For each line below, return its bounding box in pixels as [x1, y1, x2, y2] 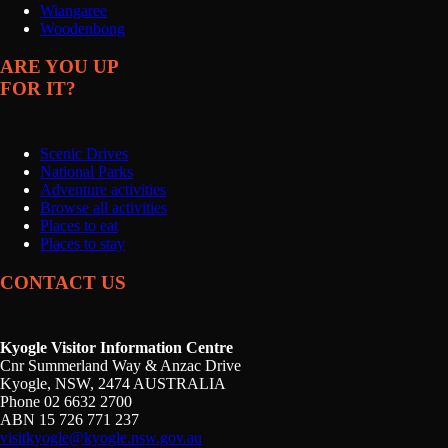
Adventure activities [40, 181, 166, 199]
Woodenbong [40, 19, 125, 37]
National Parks [40, 163, 133, 181]
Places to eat [40, 217, 118, 235]
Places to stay [40, 235, 125, 253]
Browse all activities [40, 199, 167, 217]
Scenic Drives [40, 145, 128, 163]
